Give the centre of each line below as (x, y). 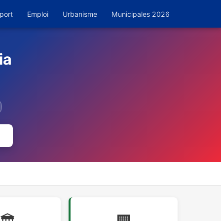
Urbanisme (80, 14)
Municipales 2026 (141, 14)
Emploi (38, 14)
